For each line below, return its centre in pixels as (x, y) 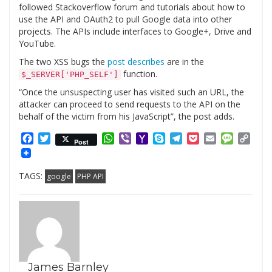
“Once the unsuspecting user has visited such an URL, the (131, 92)
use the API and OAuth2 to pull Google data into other (125, 19)
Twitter (67, 139)
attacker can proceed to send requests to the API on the (130, 104)
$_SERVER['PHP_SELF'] (70, 75)
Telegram (204, 139)
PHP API (90, 176)
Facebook (55, 139)
